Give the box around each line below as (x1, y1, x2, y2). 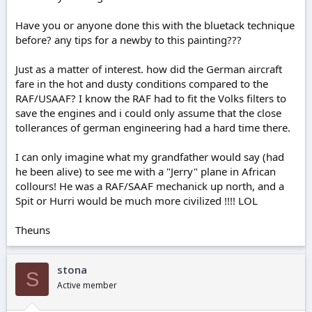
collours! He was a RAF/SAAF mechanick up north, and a (15, 179, 284, 194)
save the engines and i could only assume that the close (15, 106, 281, 120)
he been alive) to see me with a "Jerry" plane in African (15, 164, 276, 179)
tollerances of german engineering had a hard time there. (15, 120, 290, 135)
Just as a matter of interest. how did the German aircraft (15, 62, 282, 77)
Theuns (15, 223, 50, 237)
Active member (57, 279, 117, 292)
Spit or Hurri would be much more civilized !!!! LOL (15, 194, 258, 208)
